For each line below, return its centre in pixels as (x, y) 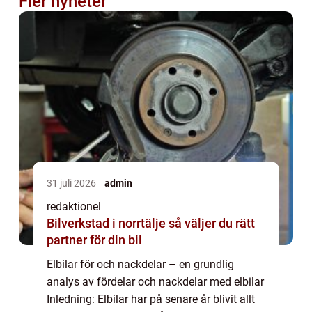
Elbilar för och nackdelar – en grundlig (140, 265)
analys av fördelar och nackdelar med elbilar (155, 282)
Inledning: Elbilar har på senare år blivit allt (151, 299)
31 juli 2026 (72, 184)
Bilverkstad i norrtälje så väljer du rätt (108, 224)
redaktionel (74, 207)
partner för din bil (94, 240)
